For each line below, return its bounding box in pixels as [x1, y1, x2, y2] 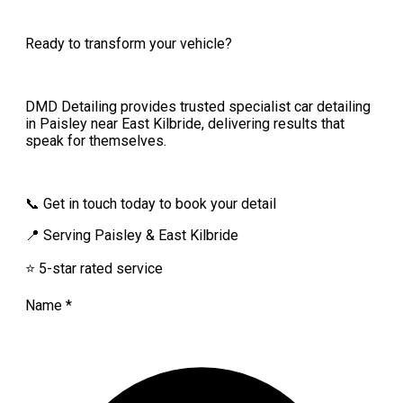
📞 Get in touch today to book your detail [25, 195, 276, 213]
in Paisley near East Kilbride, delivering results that [25, 115, 345, 133]
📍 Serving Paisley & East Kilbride [25, 227, 238, 245]
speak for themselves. [25, 132, 166, 150]
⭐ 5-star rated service [25, 260, 163, 278]
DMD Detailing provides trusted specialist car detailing [25, 98, 371, 116]
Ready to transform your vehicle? [25, 35, 232, 53]
